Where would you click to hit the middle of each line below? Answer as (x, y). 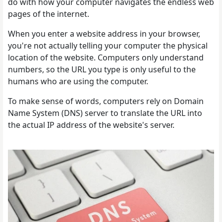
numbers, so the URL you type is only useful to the (102, 69)
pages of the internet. (50, 14)
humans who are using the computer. (79, 81)
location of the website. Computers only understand (106, 57)
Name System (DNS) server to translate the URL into (105, 113)
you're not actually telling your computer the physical (108, 46)
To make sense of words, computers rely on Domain (106, 101)
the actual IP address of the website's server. (92, 125)
